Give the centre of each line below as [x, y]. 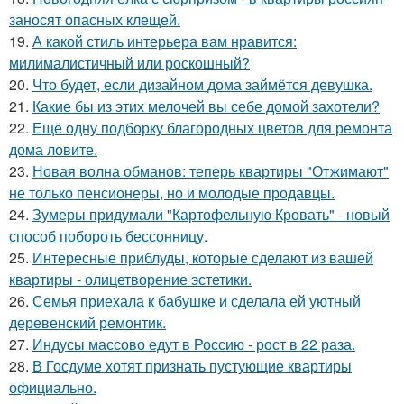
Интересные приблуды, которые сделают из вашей [203, 258]
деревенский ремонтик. [87, 323]
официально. [53, 388]
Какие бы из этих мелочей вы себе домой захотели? [206, 106]
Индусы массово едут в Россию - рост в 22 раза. [194, 344]
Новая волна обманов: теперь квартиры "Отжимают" [211, 171]
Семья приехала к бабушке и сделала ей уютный [197, 301]
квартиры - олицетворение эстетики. [130, 280]
